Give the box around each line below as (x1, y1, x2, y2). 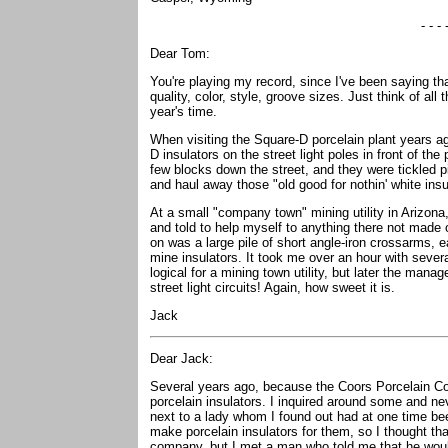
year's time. (150, 104, 221, 119)
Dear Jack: (150, 351, 217, 366)
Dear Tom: (150, 46, 210, 61)
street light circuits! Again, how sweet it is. (150, 280, 395, 295)
